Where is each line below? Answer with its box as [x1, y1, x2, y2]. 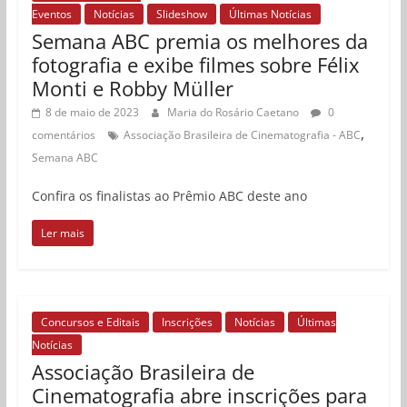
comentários [31, 127, 95, 144]
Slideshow [155, 6, 207, 23]
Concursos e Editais [40, 314, 140, 331]
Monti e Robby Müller [31, 74, 233, 103]
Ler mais [40, 225, 84, 242]
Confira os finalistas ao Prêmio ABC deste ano [31, 187, 307, 205]
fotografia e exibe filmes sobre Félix [31, 51, 360, 79]
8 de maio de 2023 [45, 104, 139, 121]
